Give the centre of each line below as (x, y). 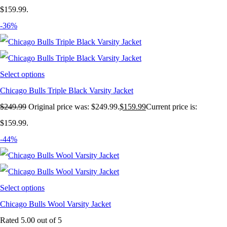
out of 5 (48, 220)
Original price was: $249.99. (74, 107)
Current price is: (172, 107)
